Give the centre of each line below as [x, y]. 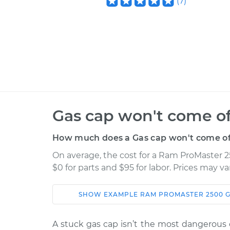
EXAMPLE [122, 194]
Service [190, 204]
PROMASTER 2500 [191, 194]
